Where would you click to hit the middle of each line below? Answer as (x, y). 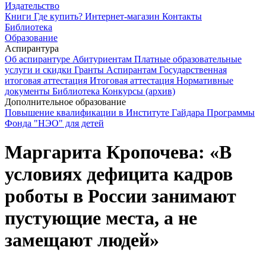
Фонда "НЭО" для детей (54, 123)
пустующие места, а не (101, 218)
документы (28, 91)
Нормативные (205, 80)
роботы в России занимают (121, 196)
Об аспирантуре (39, 59)
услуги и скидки (39, 70)
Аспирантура (32, 48)
